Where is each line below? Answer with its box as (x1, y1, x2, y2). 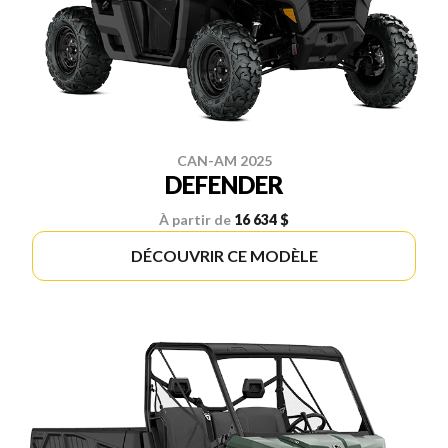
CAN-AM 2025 (176, 152, 272, 170)
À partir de (159, 211, 231, 229)
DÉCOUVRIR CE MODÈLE (130, 246, 318, 266)
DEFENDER (164, 170, 284, 200)
